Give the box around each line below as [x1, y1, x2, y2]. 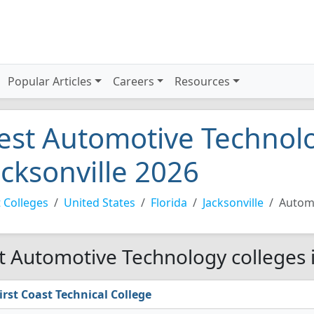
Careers [112, 74, 154, 89]
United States [64, 195, 135, 210]
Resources [175, 74, 231, 89]
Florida [151, 195, 187, 210]
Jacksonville [203, 195, 264, 210]
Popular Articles [8, 74, 93, 89]
